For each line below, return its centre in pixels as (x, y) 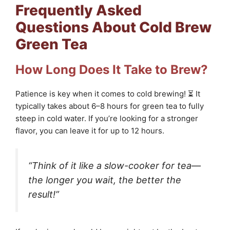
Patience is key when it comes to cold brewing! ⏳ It (108, 93)
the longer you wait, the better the (105, 180)
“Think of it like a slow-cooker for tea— (114, 166)
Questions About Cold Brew (113, 27)
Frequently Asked (79, 10)
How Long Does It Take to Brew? (112, 69)
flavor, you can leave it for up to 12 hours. (90, 130)
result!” (44, 195)
